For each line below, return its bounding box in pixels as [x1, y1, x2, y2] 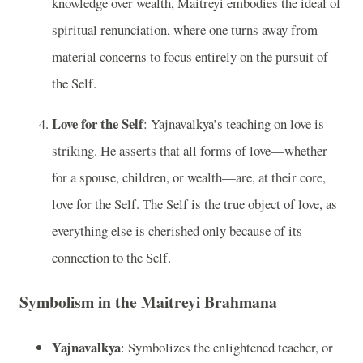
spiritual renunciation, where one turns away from [52, 20, 318, 40]
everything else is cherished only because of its [52, 220, 302, 240]
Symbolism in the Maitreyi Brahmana [19, 290, 277, 314]
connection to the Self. [52, 247, 171, 267]
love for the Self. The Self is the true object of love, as [52, 194, 337, 213]
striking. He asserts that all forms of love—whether [52, 140, 327, 160]
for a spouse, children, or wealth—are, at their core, [52, 167, 326, 186]
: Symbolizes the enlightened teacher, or [121, 338, 333, 357]
